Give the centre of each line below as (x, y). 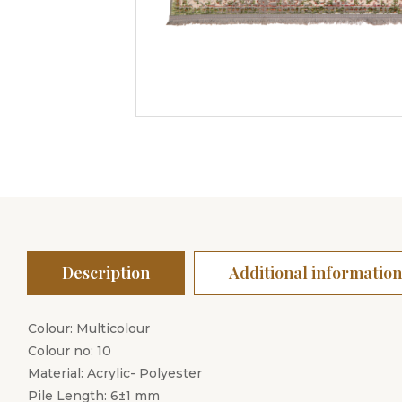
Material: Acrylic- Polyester (115, 373)
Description (106, 273)
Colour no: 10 (70, 351)
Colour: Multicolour (89, 328)
